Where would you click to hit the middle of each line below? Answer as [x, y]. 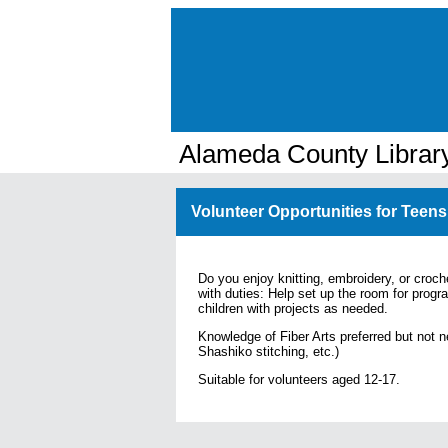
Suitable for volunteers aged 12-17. [301, 379]
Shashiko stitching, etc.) [268, 351]
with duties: [233, 293]
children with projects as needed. [293, 308]
